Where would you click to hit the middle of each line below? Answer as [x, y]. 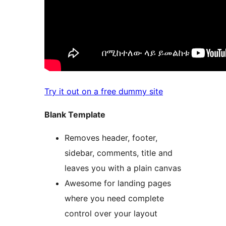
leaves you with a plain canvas [123, 168]
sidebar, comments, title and [119, 153]
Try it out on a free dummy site [104, 92]
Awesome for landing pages [118, 183]
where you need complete [114, 199]
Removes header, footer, [111, 138]
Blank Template [75, 115]
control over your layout [111, 214]
